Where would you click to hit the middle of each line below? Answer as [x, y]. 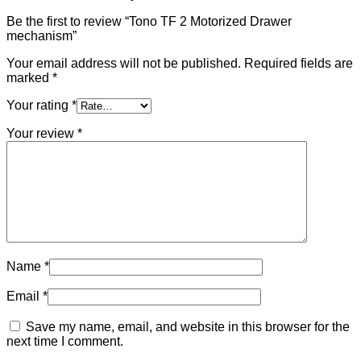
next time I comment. [65, 342]
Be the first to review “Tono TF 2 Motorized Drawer [149, 22]
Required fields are [299, 64]
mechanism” [41, 36]
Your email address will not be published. [124, 64]
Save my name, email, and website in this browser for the [188, 327]
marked [29, 78]
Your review [42, 134]
